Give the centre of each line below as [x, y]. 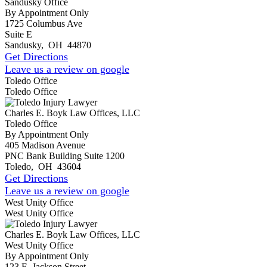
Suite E [18, 34]
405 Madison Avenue [45, 145]
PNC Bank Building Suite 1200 [65, 156]
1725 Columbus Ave [44, 23]
